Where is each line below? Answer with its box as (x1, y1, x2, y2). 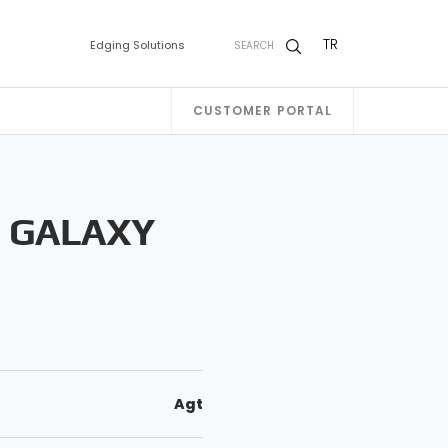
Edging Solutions (90, 36, 184, 53)
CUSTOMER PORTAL (192, 102, 333, 120)
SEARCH (234, 38, 274, 53)
